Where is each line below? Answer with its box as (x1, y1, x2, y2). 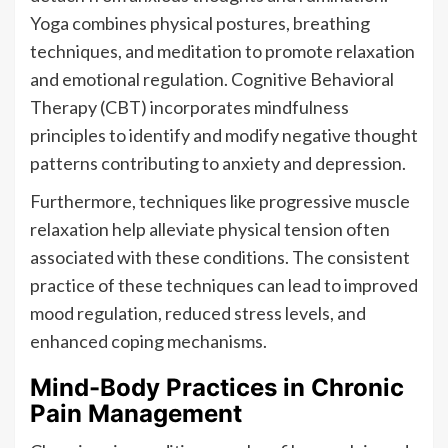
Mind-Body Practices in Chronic (30, 372, 404, 402)
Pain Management (30, 398, 242, 428)
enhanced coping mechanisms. (30, 329, 267, 352)
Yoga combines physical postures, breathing (30, 11, 370, 34)
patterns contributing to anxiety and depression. (30, 151, 406, 174)
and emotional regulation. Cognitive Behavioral (30, 67, 394, 90)
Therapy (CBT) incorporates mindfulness (30, 95, 349, 118)
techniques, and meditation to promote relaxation (30, 39, 415, 62)
